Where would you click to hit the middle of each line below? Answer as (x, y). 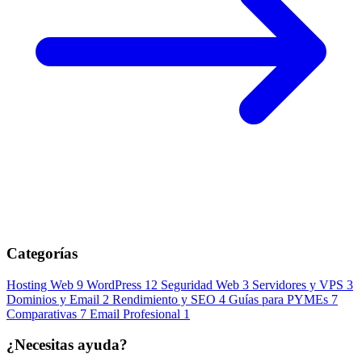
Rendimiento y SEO (164, 299)
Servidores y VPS (298, 284)
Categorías (42, 253)
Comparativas (42, 314)
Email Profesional (135, 314)
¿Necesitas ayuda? (67, 345)
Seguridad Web (200, 284)
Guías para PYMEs (278, 299)
